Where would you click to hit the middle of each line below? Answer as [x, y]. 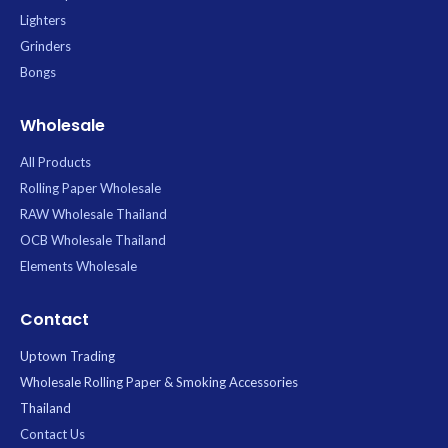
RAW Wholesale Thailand [93, 214]
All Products [55, 162]
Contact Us [52, 434]
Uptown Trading [67, 356]
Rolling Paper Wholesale [90, 188]
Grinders [45, 46]
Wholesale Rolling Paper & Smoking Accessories [159, 382]
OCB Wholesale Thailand [93, 240]
